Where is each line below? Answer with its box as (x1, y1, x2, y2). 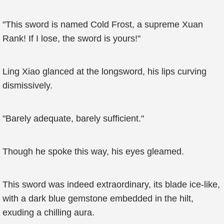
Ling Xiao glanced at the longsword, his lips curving (2, 66, 206, 76)
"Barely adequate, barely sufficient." (2, 113, 144, 123)
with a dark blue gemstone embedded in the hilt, (2, 193, 193, 203)
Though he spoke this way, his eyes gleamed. (2, 146, 184, 156)
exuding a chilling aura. (2, 207, 94, 217)
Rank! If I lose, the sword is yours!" (2, 33, 140, 43)
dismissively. (2, 80, 52, 90)
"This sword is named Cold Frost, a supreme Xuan (2, 19, 203, 29)
